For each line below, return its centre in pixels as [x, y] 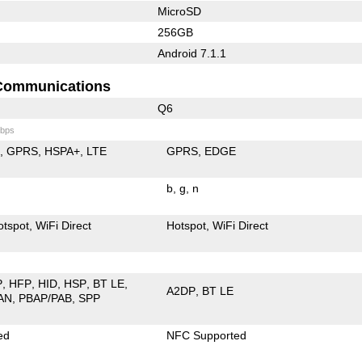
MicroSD [179, 11]
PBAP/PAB [46, 298]
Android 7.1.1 [192, 53]
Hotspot [187, 225]
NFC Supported [207, 335]
